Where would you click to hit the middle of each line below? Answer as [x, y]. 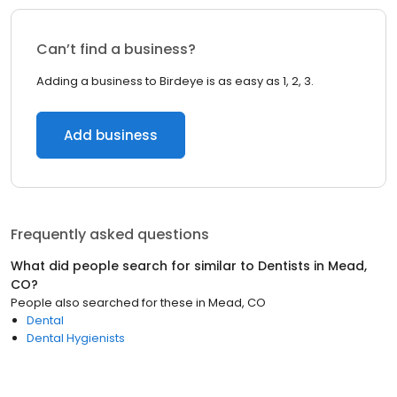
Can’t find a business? [116, 49]
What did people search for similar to [134, 266]
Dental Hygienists [76, 338]
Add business [111, 135]
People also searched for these [102, 303]
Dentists [284, 266]
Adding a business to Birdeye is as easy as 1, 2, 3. [175, 81]
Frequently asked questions [110, 234]
